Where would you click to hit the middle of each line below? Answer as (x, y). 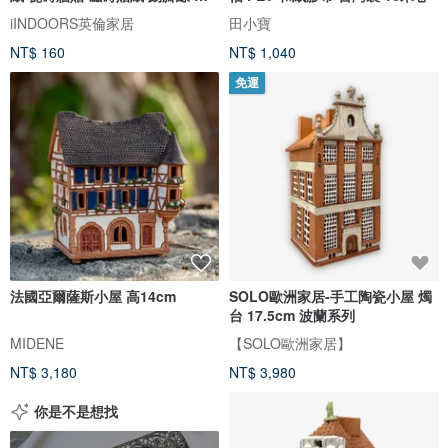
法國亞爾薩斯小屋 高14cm (93, 295)
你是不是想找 (76, 410)
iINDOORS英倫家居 (72, 22)
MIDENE (37, 342)
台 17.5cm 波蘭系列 (292, 314)
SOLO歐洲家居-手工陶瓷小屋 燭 (330, 295)
